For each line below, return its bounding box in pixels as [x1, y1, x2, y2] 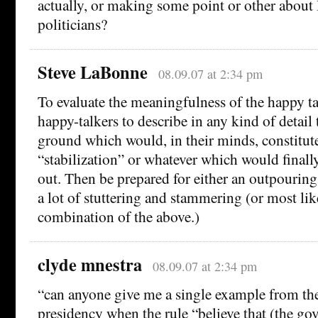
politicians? [38, 13, 107, 34]
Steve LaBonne [38, 59, 148, 84]
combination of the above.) [38, 205, 199, 226]
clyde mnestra [38, 251, 142, 277]
